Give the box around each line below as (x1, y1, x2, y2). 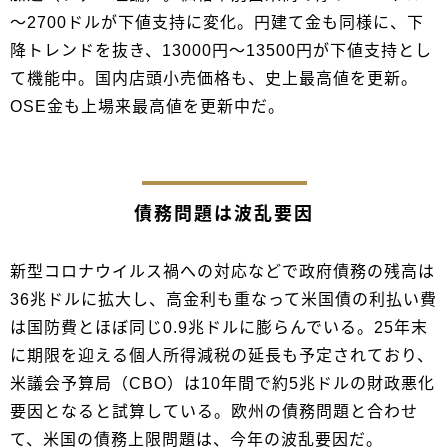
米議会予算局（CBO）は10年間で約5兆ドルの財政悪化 (10, 374, 435, 392)
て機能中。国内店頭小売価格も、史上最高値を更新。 (10, 69, 418, 87)
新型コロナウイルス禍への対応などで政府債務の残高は (10, 262, 435, 280)
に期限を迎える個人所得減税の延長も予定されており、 (10, 346, 434, 364)
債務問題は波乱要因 (134, 203, 314, 224)
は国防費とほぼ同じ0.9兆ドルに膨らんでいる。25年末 (10, 318, 428, 336)
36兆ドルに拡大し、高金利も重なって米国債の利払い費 (10, 290, 437, 308)
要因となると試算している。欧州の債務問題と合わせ (10, 402, 418, 420)
